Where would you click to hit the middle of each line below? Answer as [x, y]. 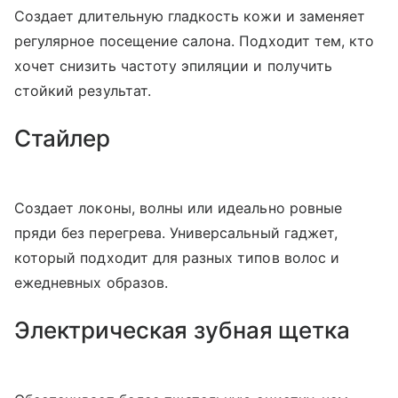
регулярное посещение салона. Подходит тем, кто [195, 41]
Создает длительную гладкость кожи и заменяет [190, 16]
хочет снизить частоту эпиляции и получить [173, 66]
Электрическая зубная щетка [182, 330]
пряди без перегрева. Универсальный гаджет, [176, 233]
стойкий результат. [83, 91]
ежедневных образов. [91, 283]
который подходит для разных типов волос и [177, 258]
